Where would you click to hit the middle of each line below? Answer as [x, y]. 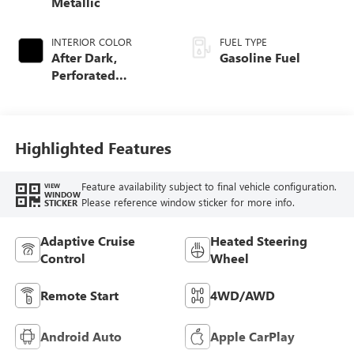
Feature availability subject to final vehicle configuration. [209, 186]
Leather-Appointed [107, 92]
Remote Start [79, 295]
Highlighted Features [93, 147]
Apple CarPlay [252, 336]
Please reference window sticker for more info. [188, 201]
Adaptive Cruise [87, 240]
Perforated [83, 75]
